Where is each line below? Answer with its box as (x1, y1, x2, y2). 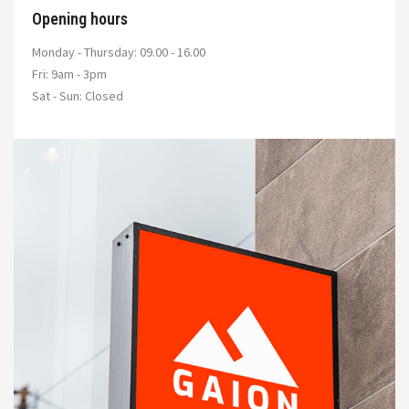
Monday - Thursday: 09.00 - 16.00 (32, 44, 205, 60)
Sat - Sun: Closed (32, 88, 123, 104)
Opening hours (32, 9, 128, 28)
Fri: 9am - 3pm (32, 66, 107, 82)
